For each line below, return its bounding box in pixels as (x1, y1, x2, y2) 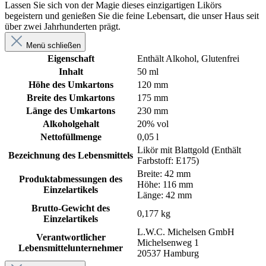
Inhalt (58, 66, 83, 77)
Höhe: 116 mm (137, 179, 193, 190)
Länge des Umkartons (26, 106, 115, 116)
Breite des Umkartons (27, 93, 115, 103)
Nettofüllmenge (40, 132, 102, 142)
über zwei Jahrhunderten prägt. (5, 21, 121, 32)
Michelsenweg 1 (137, 237, 199, 248)
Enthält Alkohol (137, 53, 197, 64)
